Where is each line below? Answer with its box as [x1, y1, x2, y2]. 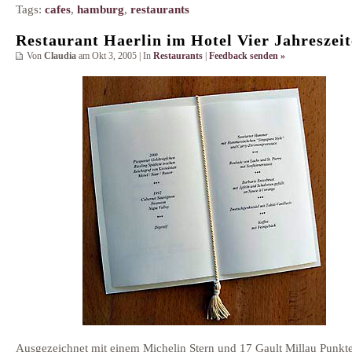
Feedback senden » [209, 49, 285, 61]
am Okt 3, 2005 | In [76, 49, 153, 61]
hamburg [77, 2, 124, 16]
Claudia [44, 49, 76, 61]
